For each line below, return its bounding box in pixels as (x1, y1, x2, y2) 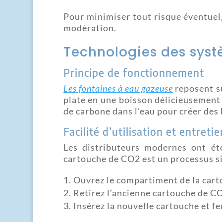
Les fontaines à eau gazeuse (63, 82, 173, 94)
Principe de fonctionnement (63, 65, 204, 79)
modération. (63, 22, 116, 33)
